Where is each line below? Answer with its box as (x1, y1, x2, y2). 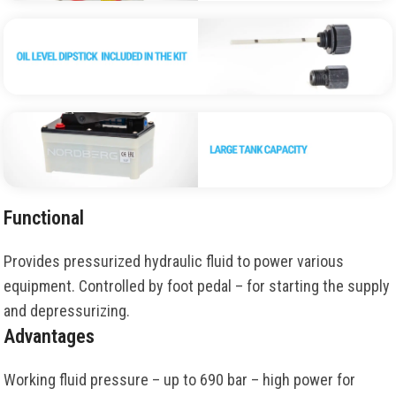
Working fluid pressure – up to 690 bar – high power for (4, 370, 355, 390)
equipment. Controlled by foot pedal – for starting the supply (4, 277, 390, 296)
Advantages (4, 325, 95, 348)
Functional (4, 207, 84, 230)
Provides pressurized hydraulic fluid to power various (4, 252, 344, 271)
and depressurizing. (4, 301, 130, 321)
